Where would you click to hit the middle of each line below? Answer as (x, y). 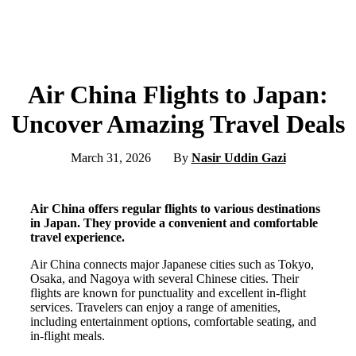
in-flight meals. (68, 336)
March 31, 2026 (110, 158)
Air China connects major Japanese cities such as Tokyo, (172, 265)
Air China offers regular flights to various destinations (175, 209)
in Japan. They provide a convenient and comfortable (174, 223)
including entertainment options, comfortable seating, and (173, 322)
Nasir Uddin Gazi (238, 158)
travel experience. (77, 238)
